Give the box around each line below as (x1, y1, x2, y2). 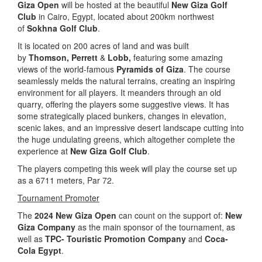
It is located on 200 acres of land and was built (18, 40, 189, 51)
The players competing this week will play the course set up (18, 163, 237, 174)
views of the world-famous (18, 63, 116, 75)
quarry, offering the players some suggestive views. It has (18, 98, 229, 110)
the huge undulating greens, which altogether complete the (18, 133, 235, 145)
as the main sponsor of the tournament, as (75, 221, 235, 233)
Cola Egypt (18, 244, 61, 256)
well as (18, 233, 45, 244)
